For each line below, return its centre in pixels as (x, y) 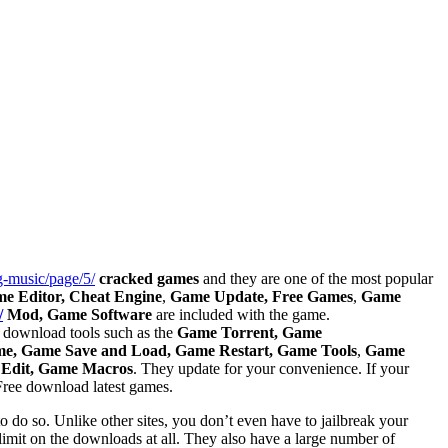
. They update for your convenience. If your (271, 369)
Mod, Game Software (77, 315)
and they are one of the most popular (316, 279)
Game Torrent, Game (249, 333)
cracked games (149, 279)
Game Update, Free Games (261, 297)
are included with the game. (241, 315)
